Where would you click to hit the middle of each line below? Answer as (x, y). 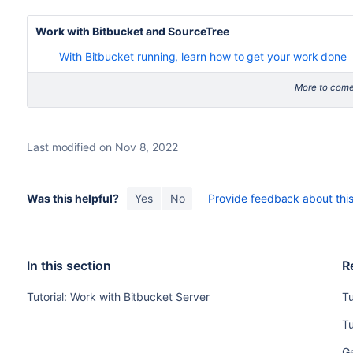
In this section (69, 266)
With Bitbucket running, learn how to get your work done (203, 56)
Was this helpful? (72, 198)
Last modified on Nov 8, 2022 (102, 147)
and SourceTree (186, 31)
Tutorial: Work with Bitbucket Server (118, 297)
